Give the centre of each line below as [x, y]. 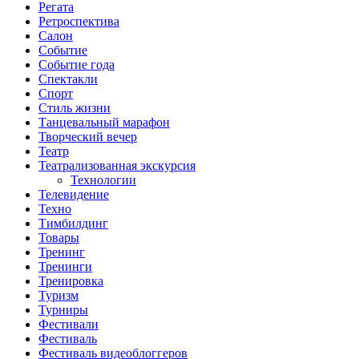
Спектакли [68, 79]
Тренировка [71, 280]
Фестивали [69, 324]
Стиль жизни [75, 107]
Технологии [103, 179]
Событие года [77, 64]
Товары [59, 237]
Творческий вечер [88, 136]
